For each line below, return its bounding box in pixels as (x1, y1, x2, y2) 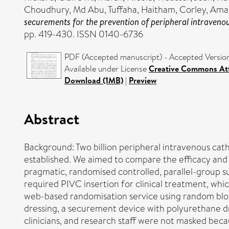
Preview (129, 75, 156, 86)
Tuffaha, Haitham (108, 3, 175, 16)
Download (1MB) (64, 75, 123, 86)
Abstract (24, 108, 79, 129)
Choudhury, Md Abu (24, 3, 104, 16)
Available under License (64, 63, 149, 75)
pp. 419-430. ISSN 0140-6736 (24, 28, 143, 41)
